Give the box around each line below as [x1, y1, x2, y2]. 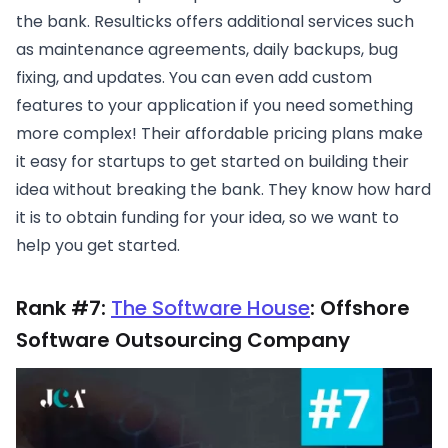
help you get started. [16, 233, 180, 257]
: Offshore [310, 293, 410, 322]
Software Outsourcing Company [16, 325, 350, 354]
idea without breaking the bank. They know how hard [16, 177, 431, 201]
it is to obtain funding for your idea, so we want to [16, 205, 399, 229]
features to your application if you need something [16, 93, 413, 117]
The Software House [111, 293, 310, 322]
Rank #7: [16, 293, 111, 322]
